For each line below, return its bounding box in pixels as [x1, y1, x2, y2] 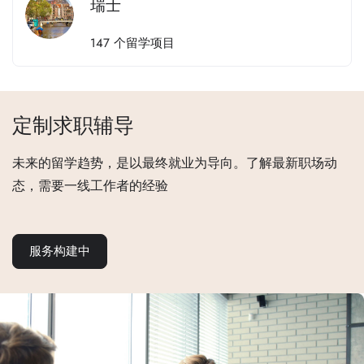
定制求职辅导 [12, 110, 134, 140]
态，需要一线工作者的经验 [12, 176, 168, 195]
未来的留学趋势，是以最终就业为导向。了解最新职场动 [12, 154, 337, 172]
